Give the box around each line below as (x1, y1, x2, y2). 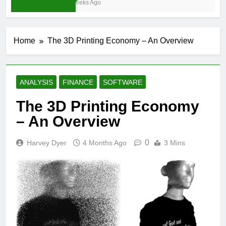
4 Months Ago (83, 139, 127, 147)
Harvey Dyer (27, 139, 67, 147)
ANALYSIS (20, 78, 53, 87)
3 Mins (164, 139, 185, 147)
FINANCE (63, 78, 93, 87)
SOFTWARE (103, 78, 142, 87)
